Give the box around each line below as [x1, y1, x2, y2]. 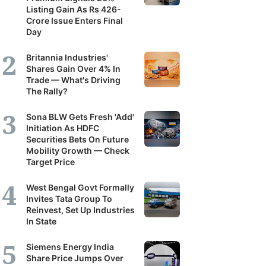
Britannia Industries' [26, 52, 108, 62]
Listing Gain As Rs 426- [26, 4, 121, 14]
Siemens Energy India [26, 242, 114, 252]
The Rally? [26, 86, 68, 96]
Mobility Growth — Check [26, 145, 129, 156]
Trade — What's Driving [26, 75, 121, 85]
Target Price [26, 157, 75, 167]
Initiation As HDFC [26, 123, 99, 133]
